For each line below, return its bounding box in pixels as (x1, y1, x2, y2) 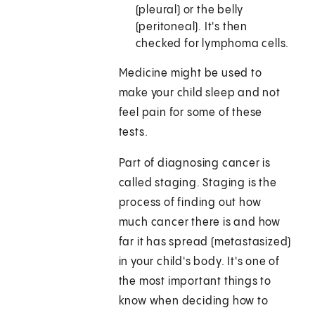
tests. (118, 127, 148, 139)
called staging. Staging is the (118, 177, 277, 190)
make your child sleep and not (118, 87, 281, 100)
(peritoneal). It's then (135, 21, 248, 34)
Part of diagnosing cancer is (118, 157, 271, 170)
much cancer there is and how (118, 217, 281, 229)
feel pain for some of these (118, 107, 263, 120)
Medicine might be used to (118, 67, 262, 80)
